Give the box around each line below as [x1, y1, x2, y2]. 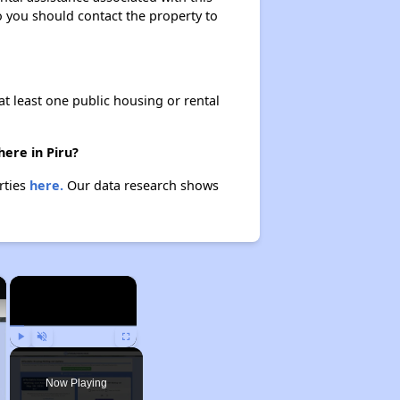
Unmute [41, 351, 69, 360]
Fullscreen [126, 351, 161, 360]
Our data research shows [62, 177, 219, 194]
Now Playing [45, 377, 107, 389]
